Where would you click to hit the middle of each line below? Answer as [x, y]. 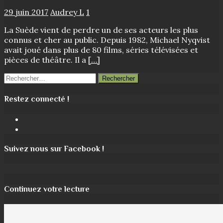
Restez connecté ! [37, 99]
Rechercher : [28, 77]
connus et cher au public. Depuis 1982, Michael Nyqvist [107, 40]
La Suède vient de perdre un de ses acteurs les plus [101, 30]
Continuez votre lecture [47, 189]
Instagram [44, 128]
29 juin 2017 [26, 12]
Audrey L [67, 12]
